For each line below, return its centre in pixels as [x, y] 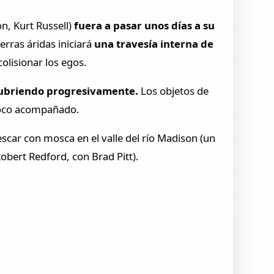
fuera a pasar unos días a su [145, 26]
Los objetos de [175, 91]
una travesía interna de [154, 44]
